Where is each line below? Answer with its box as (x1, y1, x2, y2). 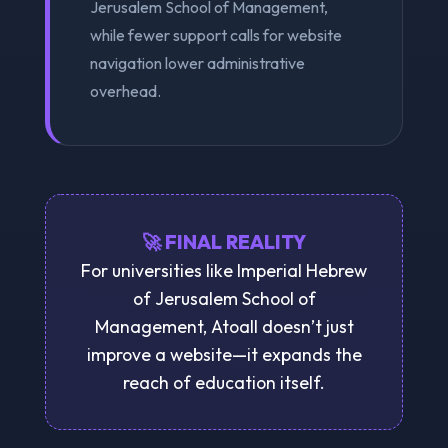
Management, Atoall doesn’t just (94, 314, 354, 338)
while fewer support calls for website (89, 24, 342, 45)
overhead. (89, 80, 161, 101)
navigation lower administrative (89, 52, 305, 73)
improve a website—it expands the (86, 342, 362, 366)
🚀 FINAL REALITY (142, 229, 306, 254)
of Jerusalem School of (132, 286, 316, 310)
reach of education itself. (123, 370, 325, 394)
